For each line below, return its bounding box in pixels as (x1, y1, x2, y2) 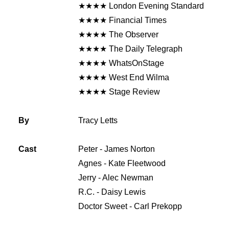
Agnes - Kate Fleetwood (78, 159, 171, 168)
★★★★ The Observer (78, 30, 158, 39)
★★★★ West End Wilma (78, 73, 169, 82)
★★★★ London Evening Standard (78, 2, 204, 10)
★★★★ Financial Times (78, 16, 167, 25)
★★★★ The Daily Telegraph (78, 44, 182, 53)
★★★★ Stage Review (78, 87, 160, 96)
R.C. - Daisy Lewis (78, 188, 151, 196)
